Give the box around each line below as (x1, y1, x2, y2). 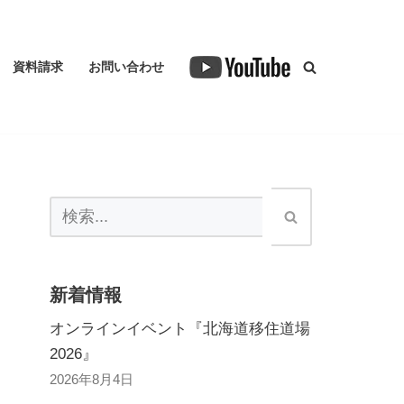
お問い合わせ (88, 60, 164, 74)
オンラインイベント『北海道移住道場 (50, 320, 310, 337)
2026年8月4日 (50, 372, 133, 387)
